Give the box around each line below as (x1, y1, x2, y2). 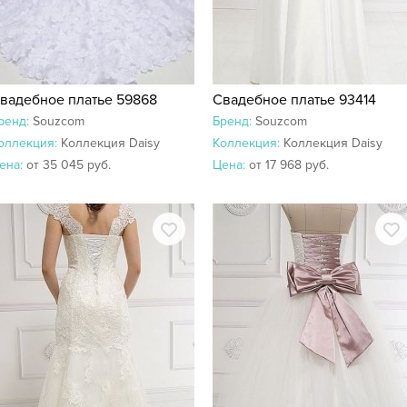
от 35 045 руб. (26, 157, 111, 173)
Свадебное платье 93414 (213, 91, 376, 109)
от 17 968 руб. (249, 157, 329, 173)
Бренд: (213, 114, 255, 129)
